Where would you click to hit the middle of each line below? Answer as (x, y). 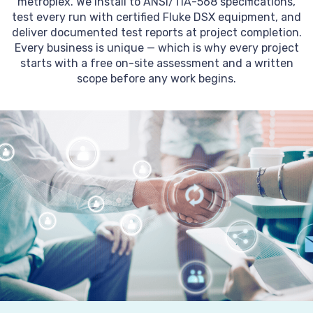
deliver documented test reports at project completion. (156, 32)
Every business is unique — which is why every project (156, 48)
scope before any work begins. (156, 79)
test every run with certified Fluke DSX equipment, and (156, 17)
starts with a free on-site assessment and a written (156, 63)
